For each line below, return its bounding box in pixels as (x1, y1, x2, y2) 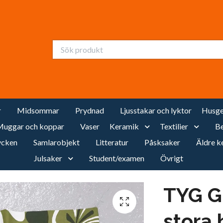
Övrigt (160, 153, 183, 163)
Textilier (159, 121, 188, 131)
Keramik (109, 121, 139, 131)
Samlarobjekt (33, 137, 80, 147)
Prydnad (75, 106, 104, 115)
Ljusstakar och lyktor (119, 106, 192, 115)
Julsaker (34, 153, 62, 163)
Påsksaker (144, 137, 180, 147)
